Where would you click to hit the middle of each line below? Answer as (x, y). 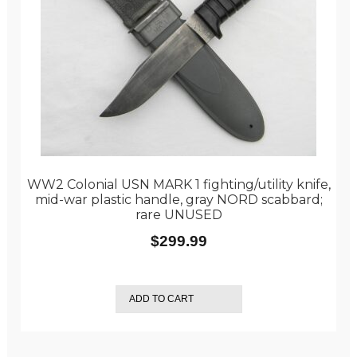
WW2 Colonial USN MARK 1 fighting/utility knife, (178, 184)
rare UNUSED (178, 214)
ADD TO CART (161, 299)
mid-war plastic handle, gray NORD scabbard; (178, 199)
